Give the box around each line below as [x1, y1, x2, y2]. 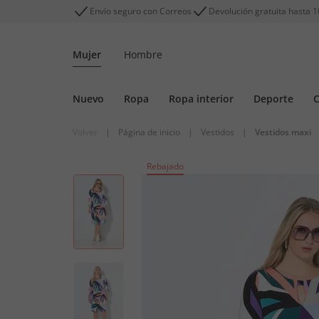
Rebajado [147, 160, 184, 172]
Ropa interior [169, 92, 234, 105]
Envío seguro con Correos [90, 5, 192, 17]
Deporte [253, 92, 293, 105]
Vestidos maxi [255, 126, 311, 138]
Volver [73, 126, 98, 138]
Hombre [124, 48, 162, 61]
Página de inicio [118, 126, 180, 138]
